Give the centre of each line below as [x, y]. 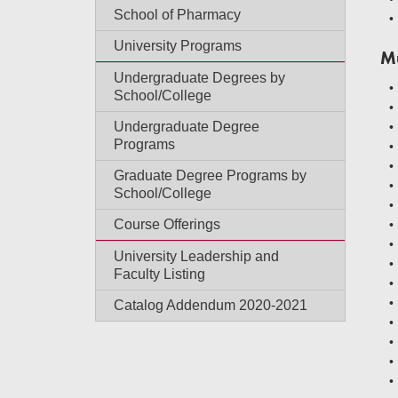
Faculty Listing [159, 274]
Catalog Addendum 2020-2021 [211, 305]
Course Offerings [167, 224]
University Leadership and [196, 256]
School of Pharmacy [177, 15]
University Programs [178, 46]
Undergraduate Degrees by [199, 78]
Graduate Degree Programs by [210, 175]
